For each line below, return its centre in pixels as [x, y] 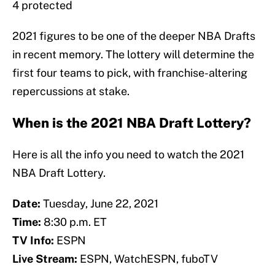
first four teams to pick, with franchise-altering [130, 73]
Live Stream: [45, 259]
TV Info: [33, 241]
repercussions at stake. [71, 91]
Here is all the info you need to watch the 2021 [128, 155]
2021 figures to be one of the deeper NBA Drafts [134, 36]
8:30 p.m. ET [74, 222]
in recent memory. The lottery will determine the [133, 55]
